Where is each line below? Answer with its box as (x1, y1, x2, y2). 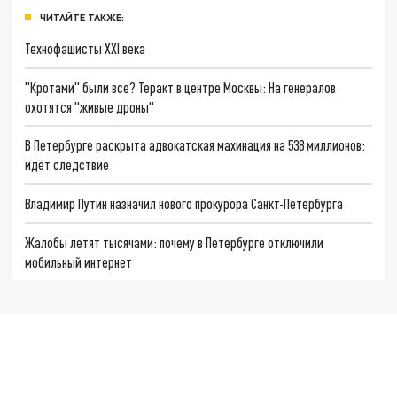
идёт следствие (25, 156, 110, 174)
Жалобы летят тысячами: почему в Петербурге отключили (25, 233, 324, 251)
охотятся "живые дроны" (25, 97, 155, 115)
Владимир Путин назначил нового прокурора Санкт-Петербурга (25, 194, 344, 212)
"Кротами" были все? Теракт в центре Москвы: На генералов (25, 78, 337, 96)
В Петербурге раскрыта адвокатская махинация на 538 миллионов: (25, 136, 366, 154)
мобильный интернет (25, 253, 133, 270)
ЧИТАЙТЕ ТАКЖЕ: (40, 11, 124, 23)
